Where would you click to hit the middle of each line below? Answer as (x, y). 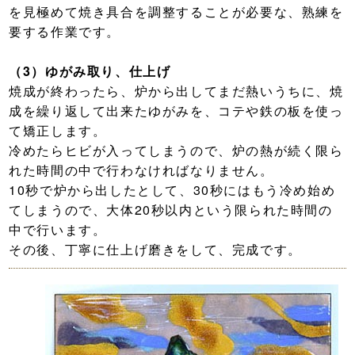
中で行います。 (58, 229)
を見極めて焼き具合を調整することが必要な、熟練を (176, 11)
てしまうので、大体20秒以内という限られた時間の (171, 209)
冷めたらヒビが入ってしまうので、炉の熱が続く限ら (176, 150)
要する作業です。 (65, 31)
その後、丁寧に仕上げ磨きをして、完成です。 (155, 249)
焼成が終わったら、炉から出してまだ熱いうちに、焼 (176, 90)
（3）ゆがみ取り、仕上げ (90, 71)
